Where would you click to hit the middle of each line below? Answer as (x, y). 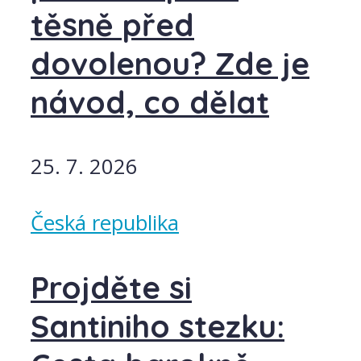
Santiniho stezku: (158, 326)
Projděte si (111, 287)
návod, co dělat (150, 102)
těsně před (112, 25)
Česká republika (105, 223)
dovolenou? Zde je (170, 63)
